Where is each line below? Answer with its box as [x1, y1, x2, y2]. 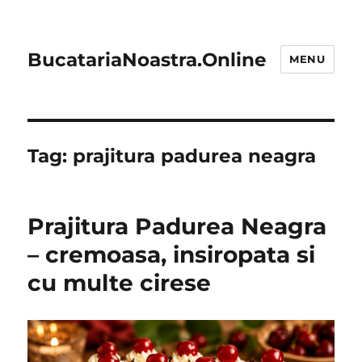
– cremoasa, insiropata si [27, 241, 316, 268]
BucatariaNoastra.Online [27, 48, 267, 71]
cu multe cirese [27, 269, 212, 297]
